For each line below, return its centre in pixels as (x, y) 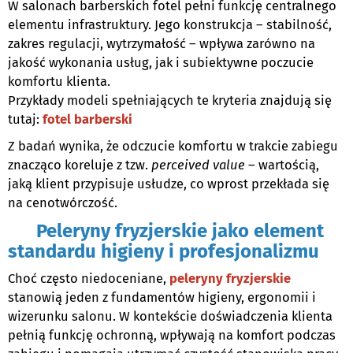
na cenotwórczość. (63, 203)
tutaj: (25, 120)
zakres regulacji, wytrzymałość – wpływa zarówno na (162, 44)
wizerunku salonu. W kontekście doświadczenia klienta (170, 317)
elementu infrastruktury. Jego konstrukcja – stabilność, (170, 25)
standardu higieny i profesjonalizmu (163, 252)
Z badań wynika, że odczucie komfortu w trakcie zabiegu (173, 147)
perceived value (198, 165)
